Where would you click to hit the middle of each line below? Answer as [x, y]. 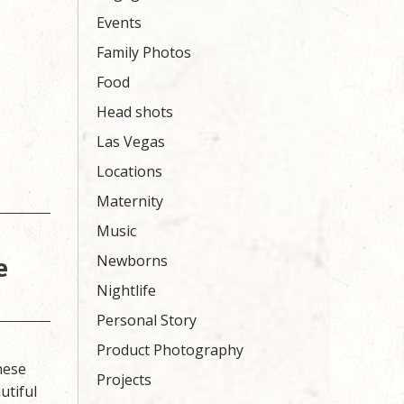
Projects [124, 380]
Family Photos [144, 52]
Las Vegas [131, 142]
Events [119, 23]
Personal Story [147, 320]
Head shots [135, 112]
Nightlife [126, 290]
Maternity [130, 201]
